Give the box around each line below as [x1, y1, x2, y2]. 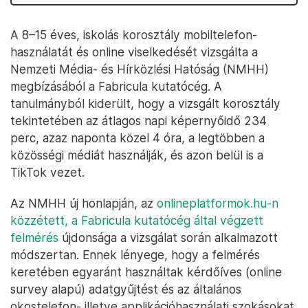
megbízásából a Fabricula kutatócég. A [10, 79, 222, 93]
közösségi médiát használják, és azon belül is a [10, 148, 263, 162]
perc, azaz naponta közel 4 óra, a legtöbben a [10, 131, 265, 145]
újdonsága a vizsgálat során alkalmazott [58, 230, 278, 245]
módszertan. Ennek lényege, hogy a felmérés [10, 247, 260, 262]
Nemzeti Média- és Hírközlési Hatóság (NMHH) [10, 62, 269, 76]
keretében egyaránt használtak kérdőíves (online [10, 265, 282, 279]
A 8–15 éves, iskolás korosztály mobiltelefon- [10, 27, 257, 42]
